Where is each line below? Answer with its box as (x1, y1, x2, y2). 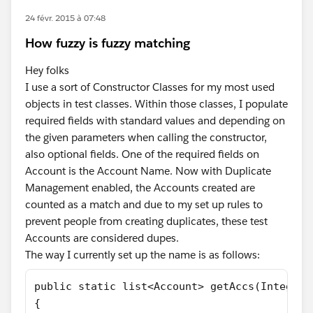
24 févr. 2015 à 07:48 (25, 12, 105, 24)
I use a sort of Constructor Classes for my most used (25, 80, 275, 94)
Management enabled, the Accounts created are (25, 181, 255, 194)
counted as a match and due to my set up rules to (25, 198, 263, 211)
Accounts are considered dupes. (25, 231, 179, 245)
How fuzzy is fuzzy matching (25, 35, 190, 51)
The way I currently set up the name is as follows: (25, 248, 260, 261)
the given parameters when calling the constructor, (25, 131, 267, 144)
